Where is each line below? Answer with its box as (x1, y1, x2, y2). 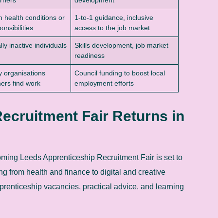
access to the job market (74, 23, 150, 32)
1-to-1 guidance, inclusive (74, 13, 154, 21)
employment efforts (74, 79, 134, 87)
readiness (74, 51, 105, 59)
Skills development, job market (74, 41, 169, 49)
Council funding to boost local (74, 69, 165, 77)
